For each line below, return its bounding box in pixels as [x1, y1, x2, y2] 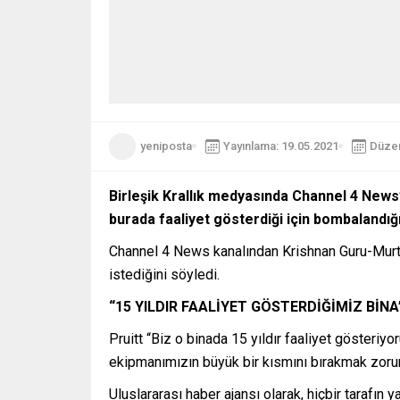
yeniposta [140, 139, 192, 154]
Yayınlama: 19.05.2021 [223, 139, 338, 154]
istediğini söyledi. [109, 265, 220, 283]
